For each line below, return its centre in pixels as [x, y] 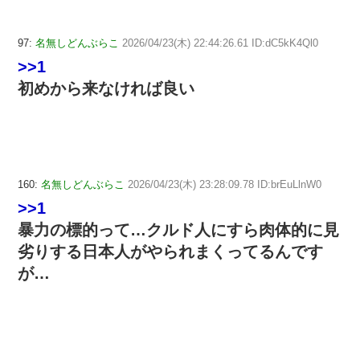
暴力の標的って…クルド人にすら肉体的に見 [178, 229]
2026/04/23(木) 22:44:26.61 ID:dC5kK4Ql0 [220, 43]
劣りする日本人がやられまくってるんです [170, 251]
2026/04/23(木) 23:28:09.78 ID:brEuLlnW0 [225, 184]
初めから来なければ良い [106, 89]
